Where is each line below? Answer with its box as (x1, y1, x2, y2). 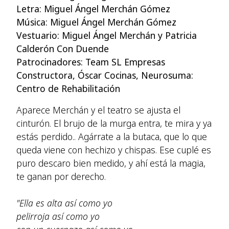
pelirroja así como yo (16, 210, 100, 222)
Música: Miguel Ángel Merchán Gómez (16, 16, 176, 28)
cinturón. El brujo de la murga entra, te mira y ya (16, 117, 212, 129)
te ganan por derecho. (16, 170, 106, 182)
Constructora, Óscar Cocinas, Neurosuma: (16, 69, 193, 81)
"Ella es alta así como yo (16, 197, 112, 209)
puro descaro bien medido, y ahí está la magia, (16, 157, 205, 169)
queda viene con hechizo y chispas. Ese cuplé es (16, 144, 211, 156)
